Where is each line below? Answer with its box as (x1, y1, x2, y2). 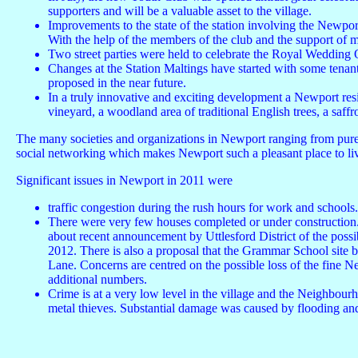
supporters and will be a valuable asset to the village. (48, 4, 312, 18)
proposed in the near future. (48, 76, 186, 89)
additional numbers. (48, 272, 147, 286)
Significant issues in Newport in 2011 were (16, 173, 233, 187)
